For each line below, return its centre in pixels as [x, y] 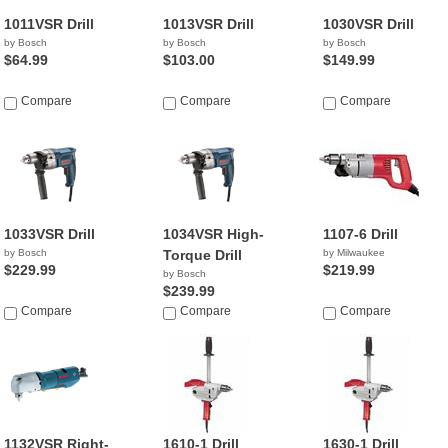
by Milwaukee [353, 252]
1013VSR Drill [209, 24]
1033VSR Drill [49, 234]
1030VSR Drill [368, 24]
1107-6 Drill [360, 234]
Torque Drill [203, 255]
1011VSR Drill [49, 24]
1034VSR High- [214, 234]
